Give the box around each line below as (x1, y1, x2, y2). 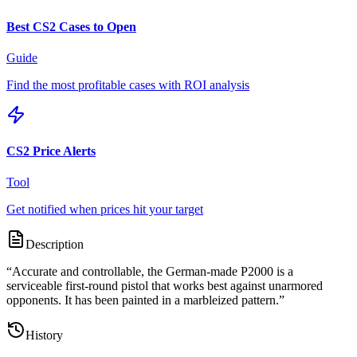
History (25, 328, 63, 343)
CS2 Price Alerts (6, 144, 96, 159)
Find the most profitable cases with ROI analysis (6, 77, 249, 92)
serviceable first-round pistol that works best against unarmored (6, 279, 323, 293)
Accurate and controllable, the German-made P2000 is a (12, 265, 293, 279)
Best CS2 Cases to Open (6, 19, 136, 33)
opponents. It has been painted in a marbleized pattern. (6, 293, 279, 308)
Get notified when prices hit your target (6, 202, 203, 217)
